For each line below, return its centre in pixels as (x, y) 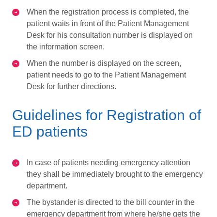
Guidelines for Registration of (107, 115)
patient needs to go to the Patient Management (106, 75)
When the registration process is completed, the (108, 12)
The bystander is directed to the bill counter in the (111, 202)
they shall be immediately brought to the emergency (115, 174)
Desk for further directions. (71, 86)
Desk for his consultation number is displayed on (110, 35)
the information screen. (66, 46)
